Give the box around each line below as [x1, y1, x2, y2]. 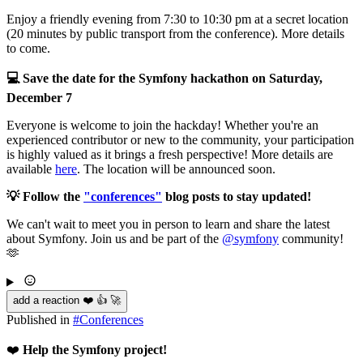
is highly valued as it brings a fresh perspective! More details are [6, 147, 333, 161]
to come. [6, 41, 50, 55]
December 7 [6, 90, 72, 105]
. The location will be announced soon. [77, 161, 275, 176]
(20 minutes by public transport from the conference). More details [6, 26, 344, 41]
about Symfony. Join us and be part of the [6, 231, 222, 246]
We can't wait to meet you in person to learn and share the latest [6, 216, 330, 231]
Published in [6, 312, 73, 327]
